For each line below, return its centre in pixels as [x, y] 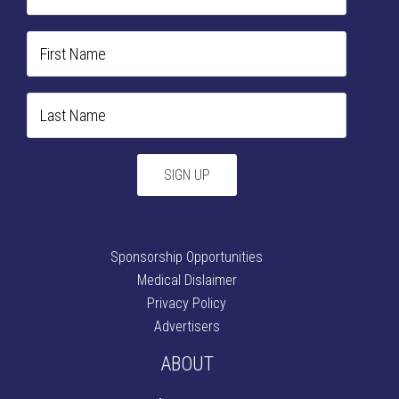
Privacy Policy [187, 304]
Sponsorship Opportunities [187, 257]
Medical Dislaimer [187, 281]
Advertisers [187, 327]
